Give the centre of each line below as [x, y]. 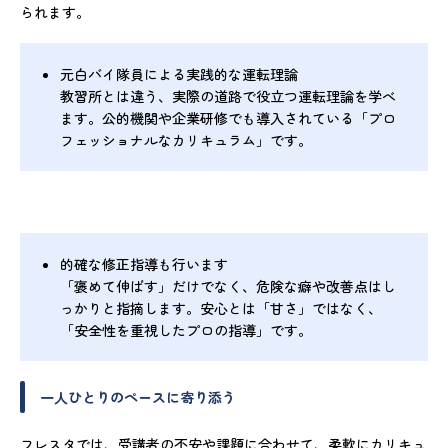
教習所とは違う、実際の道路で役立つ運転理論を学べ [228, 96]
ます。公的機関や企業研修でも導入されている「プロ [228, 118]
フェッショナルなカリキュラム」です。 [186, 140]
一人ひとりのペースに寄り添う [138, 397]
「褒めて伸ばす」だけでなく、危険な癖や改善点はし [228, 286]
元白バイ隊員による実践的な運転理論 [179, 74]
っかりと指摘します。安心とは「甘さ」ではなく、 [221, 308]
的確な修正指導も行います [144, 264]
